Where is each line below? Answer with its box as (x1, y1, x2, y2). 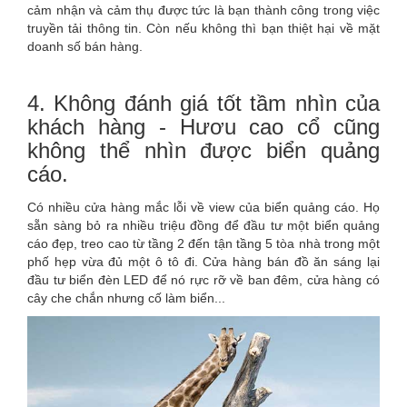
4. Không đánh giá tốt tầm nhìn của (27, 91, 380, 116)
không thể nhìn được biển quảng (27, 138, 380, 164)
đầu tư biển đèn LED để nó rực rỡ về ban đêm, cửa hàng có (27, 273, 380, 288)
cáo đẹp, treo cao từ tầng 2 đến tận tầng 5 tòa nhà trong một (27, 236, 380, 252)
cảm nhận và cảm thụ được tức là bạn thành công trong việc (27, 3, 380, 18)
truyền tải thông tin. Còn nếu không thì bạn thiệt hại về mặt (27, 21, 380, 36)
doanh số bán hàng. (27, 39, 143, 55)
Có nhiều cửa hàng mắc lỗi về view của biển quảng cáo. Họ (27, 200, 380, 215)
